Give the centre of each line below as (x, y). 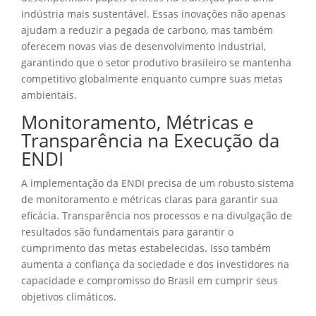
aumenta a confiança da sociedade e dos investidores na (155, 264)
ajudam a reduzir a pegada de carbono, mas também (147, 30)
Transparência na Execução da (150, 140)
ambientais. (49, 95)
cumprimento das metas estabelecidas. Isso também (146, 248)
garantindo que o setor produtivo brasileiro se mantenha (156, 62)
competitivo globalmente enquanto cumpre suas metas (152, 78)
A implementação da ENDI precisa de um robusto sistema (158, 183)
